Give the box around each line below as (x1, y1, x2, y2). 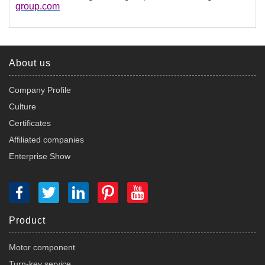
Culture (9, 102, 36, 112)
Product (9, 215, 46, 226)
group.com (15, 1, 60, 12)
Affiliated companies (9, 135, 84, 145)
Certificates (9, 118, 51, 128)
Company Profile (9, 85, 71, 95)
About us (9, 58, 51, 69)
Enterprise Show (9, 151, 70, 161)
